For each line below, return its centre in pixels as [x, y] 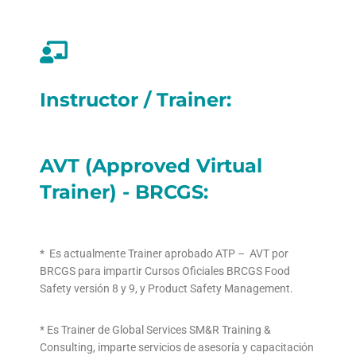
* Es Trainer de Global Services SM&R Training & [155, 330]
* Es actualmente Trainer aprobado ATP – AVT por [164, 254]
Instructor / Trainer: [135, 100]
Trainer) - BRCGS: [124, 192]
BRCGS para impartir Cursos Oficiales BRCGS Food [165, 271]
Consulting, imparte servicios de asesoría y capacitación [177, 348]
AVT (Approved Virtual [151, 166]
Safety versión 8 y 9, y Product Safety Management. [166, 289]
